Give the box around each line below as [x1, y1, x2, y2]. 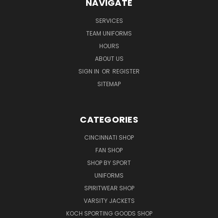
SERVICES [95, 16, 123, 25]
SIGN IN [78, 67, 101, 75]
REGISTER [112, 67, 140, 75]
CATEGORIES [80, 113, 138, 126]
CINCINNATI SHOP [84, 133, 134, 142]
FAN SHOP [95, 145, 123, 154]
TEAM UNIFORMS [86, 29, 132, 37]
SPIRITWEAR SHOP [84, 183, 134, 192]
